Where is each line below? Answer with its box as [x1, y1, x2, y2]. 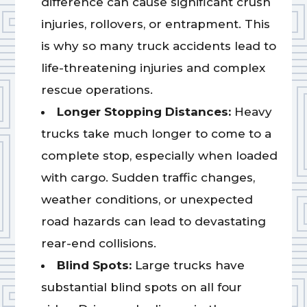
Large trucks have [134, 258, 245, 273]
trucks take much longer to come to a [40, 127, 271, 141]
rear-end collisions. [40, 236, 156, 251]
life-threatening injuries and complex [40, 61, 265, 75]
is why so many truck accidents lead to [40, 39, 276, 53]
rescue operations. [40, 83, 153, 97]
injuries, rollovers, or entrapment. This [40, 17, 270, 32]
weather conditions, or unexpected [40, 193, 253, 207]
